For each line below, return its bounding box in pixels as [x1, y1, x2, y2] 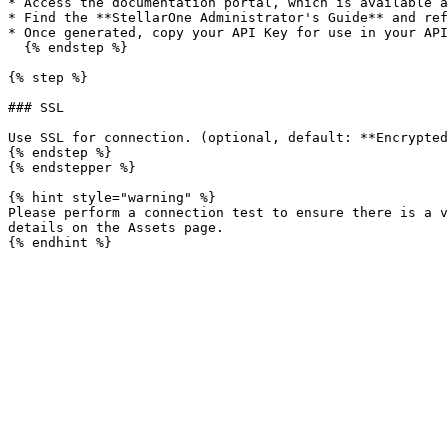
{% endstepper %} [8, 160, 136, 175]
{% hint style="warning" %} [8, 190, 216, 205]
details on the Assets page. [8, 220, 224, 235]
